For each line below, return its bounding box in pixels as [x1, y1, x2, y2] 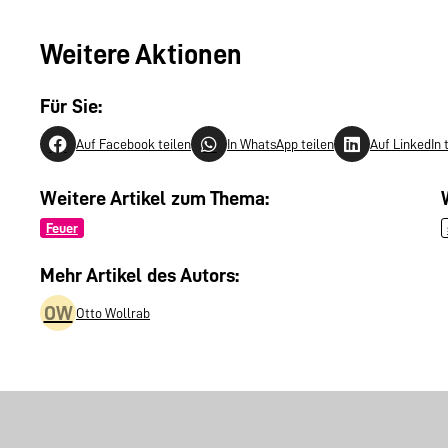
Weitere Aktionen [40, 41, 242, 70]
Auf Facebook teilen [76, 136, 191, 151]
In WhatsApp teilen [227, 136, 334, 151]
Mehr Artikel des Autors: [40, 265, 239, 286]
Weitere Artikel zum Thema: [40, 188, 269, 209]
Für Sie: [40, 95, 102, 116]
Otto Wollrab [76, 306, 150, 321]
